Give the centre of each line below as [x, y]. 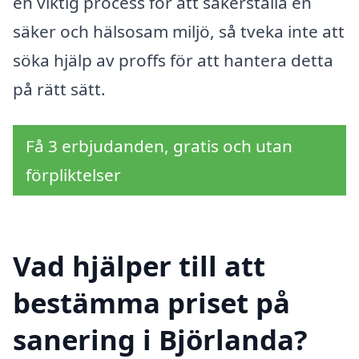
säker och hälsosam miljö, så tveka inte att [179, 31]
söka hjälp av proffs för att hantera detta [173, 60]
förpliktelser [73, 175]
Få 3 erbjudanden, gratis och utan [159, 146]
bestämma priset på [151, 303]
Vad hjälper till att [139, 266]
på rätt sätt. [59, 89]
